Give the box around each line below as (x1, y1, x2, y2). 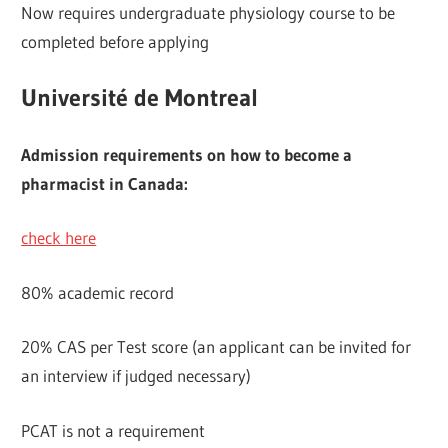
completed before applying (21, 30, 210, 52)
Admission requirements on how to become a (21, 143, 353, 165)
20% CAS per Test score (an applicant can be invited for (21, 336, 412, 358)
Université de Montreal (21, 83, 259, 113)
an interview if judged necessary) (21, 365, 252, 387)
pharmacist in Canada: (21, 172, 189, 194)
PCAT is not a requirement (21, 419, 206, 441)
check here (21, 227, 97, 249)
